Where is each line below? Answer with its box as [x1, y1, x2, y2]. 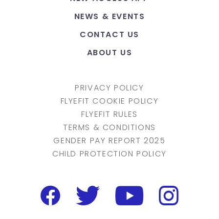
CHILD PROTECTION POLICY [52, 148, 167, 159]
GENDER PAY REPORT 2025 [53, 135, 166, 146]
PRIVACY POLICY [75, 82, 144, 93]
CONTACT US [80, 29, 139, 40]
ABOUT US [87, 47, 132, 58]
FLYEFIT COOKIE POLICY [60, 95, 159, 107]
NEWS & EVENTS [74, 11, 145, 22]
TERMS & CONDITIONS [63, 122, 156, 133]
